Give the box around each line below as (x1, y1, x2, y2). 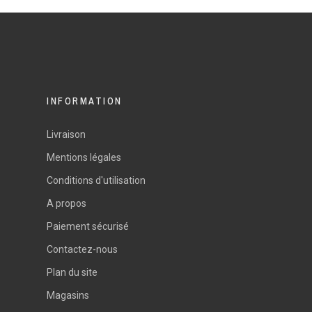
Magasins (47, 289, 90, 301)
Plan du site (47, 266, 98, 278)
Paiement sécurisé (47, 220, 130, 232)
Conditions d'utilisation (47, 174, 146, 186)
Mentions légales (47, 151, 122, 163)
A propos (47, 197, 87, 209)
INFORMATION (47, 94, 123, 107)
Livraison (47, 128, 86, 140)
